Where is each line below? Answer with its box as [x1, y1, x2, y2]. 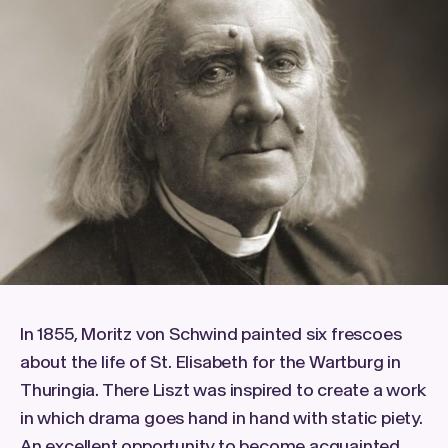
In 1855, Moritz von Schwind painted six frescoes [20, 323, 402, 345]
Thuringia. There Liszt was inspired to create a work [20, 379, 426, 401]
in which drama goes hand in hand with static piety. [20, 407, 423, 429]
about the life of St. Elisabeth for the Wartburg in [20, 351, 401, 373]
